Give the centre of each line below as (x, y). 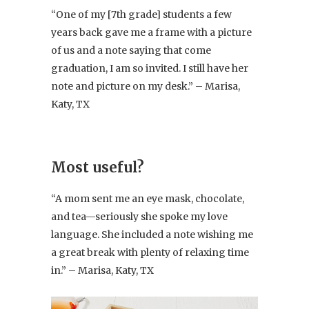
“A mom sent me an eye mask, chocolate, (148, 199)
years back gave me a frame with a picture (151, 33)
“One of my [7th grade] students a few (141, 15)
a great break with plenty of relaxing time (150, 253)
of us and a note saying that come (131, 51)
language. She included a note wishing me (152, 235)
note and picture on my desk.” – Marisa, (146, 87)
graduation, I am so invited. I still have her (150, 69)
